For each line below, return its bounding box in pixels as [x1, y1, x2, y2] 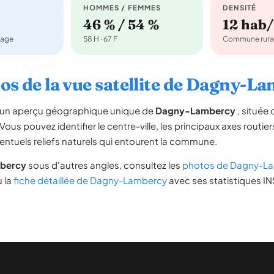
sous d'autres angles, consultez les [26, 159, 182, 171]
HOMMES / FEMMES [83, 3, 161, 12]
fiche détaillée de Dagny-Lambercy [13, 174, 167, 186]
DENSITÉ [222, 3, 257, 12]
